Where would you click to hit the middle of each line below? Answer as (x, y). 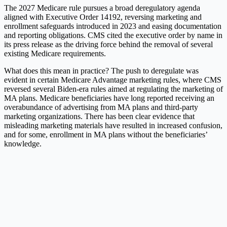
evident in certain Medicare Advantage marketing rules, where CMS (113, 80)
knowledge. (23, 143)
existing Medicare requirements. (55, 53)
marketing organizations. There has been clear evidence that (99, 116)
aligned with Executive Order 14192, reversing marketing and (103, 17)
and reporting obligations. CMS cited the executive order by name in (113, 35)
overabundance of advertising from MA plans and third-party (101, 107)
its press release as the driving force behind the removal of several (108, 44)
